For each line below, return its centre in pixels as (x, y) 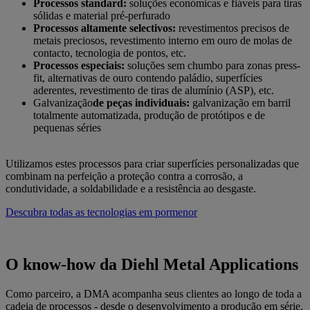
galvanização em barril (240, 102)
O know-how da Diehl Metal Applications (152, 265)
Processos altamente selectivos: (104, 28)
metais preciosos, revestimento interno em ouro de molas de (163, 40)
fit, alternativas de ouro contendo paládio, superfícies (148, 77)
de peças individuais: (141, 102)
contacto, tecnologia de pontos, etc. (110, 53)
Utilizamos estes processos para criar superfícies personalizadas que (152, 163)
